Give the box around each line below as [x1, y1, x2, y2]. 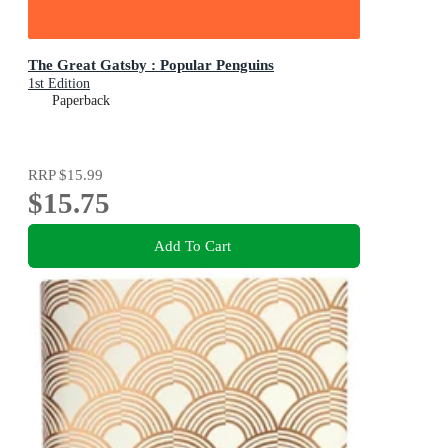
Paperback [52, 93, 110, 109]
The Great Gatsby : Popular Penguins [28, 56, 274, 74]
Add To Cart [153, 236, 231, 254]
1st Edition [28, 76, 90, 92]
